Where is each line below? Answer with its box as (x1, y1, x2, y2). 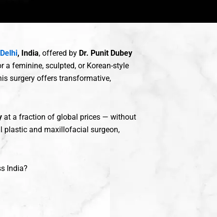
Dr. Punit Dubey (79, 48, 132, 58)
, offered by (39, 48, 79, 58)
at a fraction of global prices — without (2, 112, 136, 122)
